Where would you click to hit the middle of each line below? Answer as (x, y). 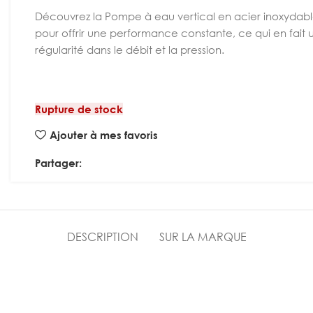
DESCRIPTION (102, 237)
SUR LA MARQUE (203, 237)
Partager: (58, 163)
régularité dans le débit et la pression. (130, 50)
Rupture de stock (79, 109)
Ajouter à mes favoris (103, 134)
